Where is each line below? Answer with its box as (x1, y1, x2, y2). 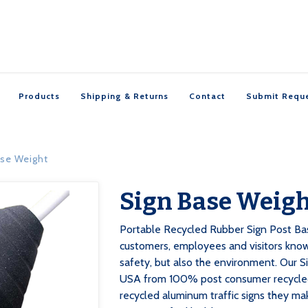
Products (19, 91, 60, 101)
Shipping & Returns (80, 91, 168, 101)
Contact (189, 91, 225, 101)
